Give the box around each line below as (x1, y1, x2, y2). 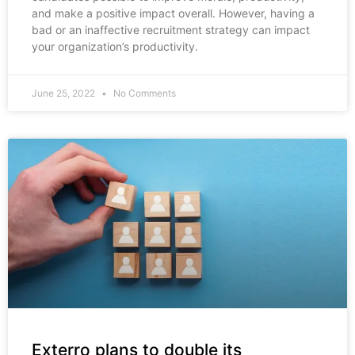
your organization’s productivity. (32, 40, 198, 54)
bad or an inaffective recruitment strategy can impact (32, 23, 310, 37)
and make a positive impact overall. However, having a (32, 6, 315, 21)
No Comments (111, 87, 176, 100)
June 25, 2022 (32, 87, 97, 100)
